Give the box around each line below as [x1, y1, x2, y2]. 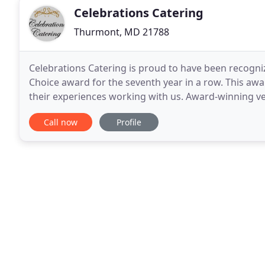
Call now [44, 117, 77, 128]
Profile [117, 117, 141, 128]
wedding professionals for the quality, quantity [29, 104, 238, 117]
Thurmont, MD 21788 [74, 25, 169, 38]
